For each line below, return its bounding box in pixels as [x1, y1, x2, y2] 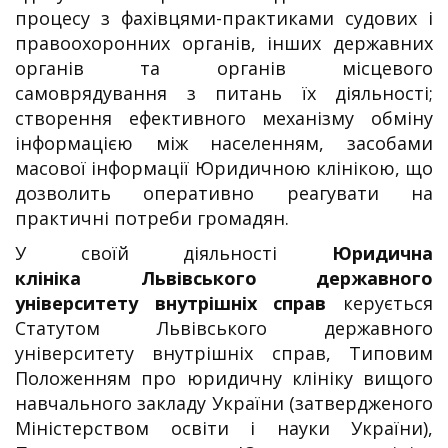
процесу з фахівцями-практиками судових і [15, 5, 433, 30]
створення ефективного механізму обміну [15, 105, 433, 130]
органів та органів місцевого [15, 55, 433, 80]
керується [343, 290, 433, 315]
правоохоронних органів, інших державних [15, 30, 433, 55]
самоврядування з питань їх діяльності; [15, 80, 433, 105]
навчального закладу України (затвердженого [15, 390, 433, 415]
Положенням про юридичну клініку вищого [15, 365, 433, 390]
